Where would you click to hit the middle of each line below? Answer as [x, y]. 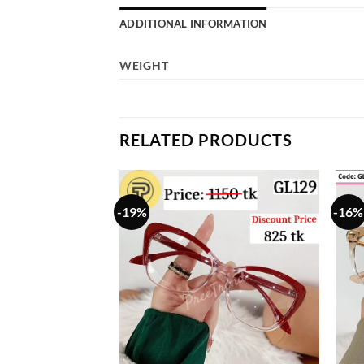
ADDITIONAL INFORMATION [193, 24]
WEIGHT [144, 66]
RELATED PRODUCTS [206, 140]
